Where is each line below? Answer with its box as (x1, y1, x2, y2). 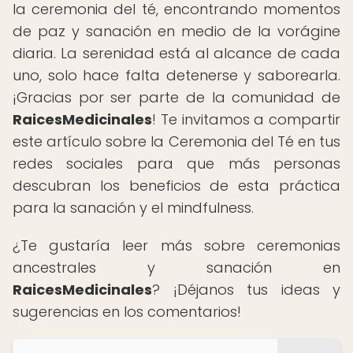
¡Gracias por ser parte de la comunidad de (13, 87, 340, 107)
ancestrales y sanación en (13, 258, 340, 277)
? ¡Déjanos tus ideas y (152, 280, 340, 299)
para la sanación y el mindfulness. (13, 198, 254, 217)
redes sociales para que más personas (13, 154, 340, 173)
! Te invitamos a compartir (152, 110, 340, 129)
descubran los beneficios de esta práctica (13, 176, 340, 195)
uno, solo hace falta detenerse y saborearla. (13, 65, 340, 85)
